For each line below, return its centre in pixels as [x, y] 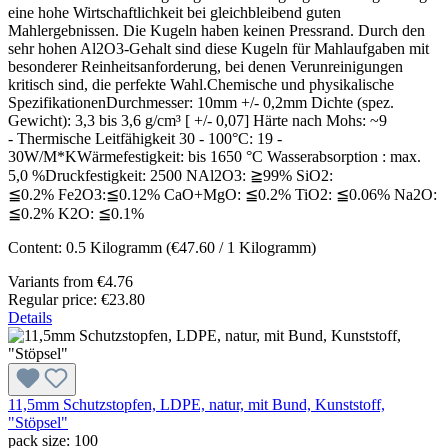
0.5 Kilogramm [116, 248]
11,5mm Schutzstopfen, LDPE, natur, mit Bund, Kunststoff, [196, 405]
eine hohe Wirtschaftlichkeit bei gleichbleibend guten [174, 13]
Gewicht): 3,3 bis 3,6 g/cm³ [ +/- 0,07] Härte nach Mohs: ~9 [197, 121]
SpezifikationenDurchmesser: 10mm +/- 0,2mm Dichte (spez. [201, 103]
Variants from [50, 282]
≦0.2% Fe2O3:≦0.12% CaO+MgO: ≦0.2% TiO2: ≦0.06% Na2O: [222, 195]
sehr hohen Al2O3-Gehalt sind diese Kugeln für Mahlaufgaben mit [218, 49]
